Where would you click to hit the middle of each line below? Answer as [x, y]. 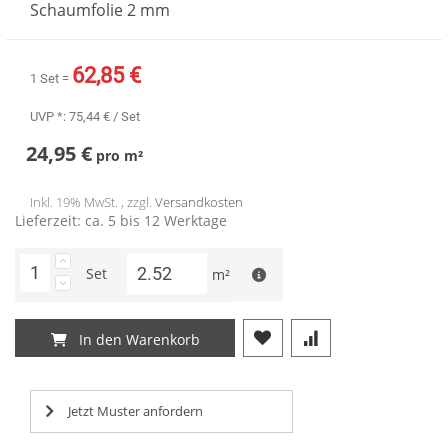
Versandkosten [199, 201]
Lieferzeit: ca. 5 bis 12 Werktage [121, 220]
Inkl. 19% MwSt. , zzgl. [92, 201]
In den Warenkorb [139, 340]
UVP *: [49, 116]
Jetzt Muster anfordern [135, 410]
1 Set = [51, 78]
